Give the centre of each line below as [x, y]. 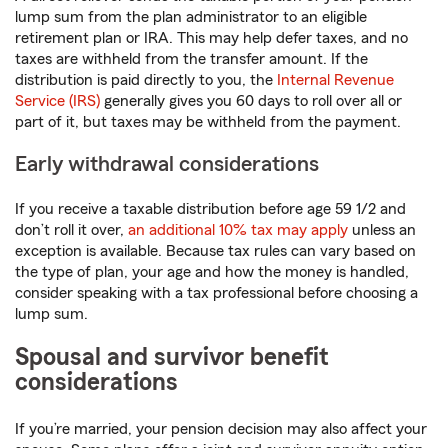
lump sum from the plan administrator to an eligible [191, 17]
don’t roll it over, [71, 230]
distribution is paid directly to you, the [146, 80]
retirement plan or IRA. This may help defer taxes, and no [211, 38]
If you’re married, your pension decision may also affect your [221, 429]
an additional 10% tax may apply [238, 230]
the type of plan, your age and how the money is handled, [212, 272]
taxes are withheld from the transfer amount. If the [191, 59]
